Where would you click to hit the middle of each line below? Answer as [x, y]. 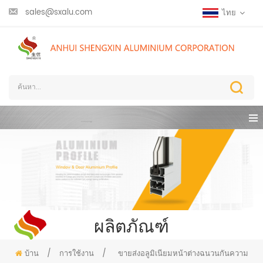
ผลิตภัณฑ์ [131, 225]
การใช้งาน [76, 254]
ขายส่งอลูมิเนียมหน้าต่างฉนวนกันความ [183, 254]
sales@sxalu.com [59, 13]
